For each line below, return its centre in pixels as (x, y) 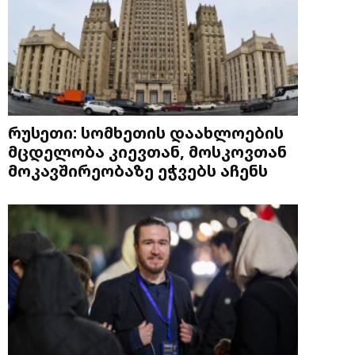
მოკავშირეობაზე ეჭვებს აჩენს (138, 170)
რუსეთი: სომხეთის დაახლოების (146, 132)
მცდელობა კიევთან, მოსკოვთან (147, 151)
